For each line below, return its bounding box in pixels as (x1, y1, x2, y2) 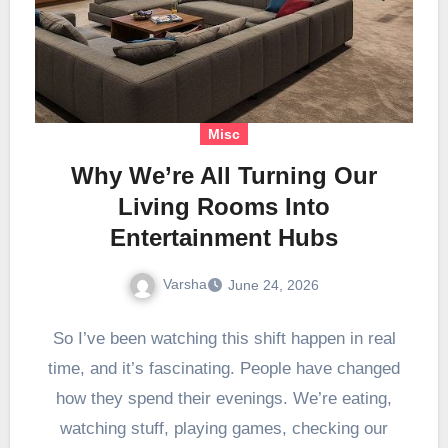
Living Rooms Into (118, 193, 330, 221)
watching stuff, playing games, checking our (60, 418, 388, 438)
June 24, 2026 (228, 277, 319, 294)
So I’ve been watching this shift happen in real (52, 328, 396, 348)
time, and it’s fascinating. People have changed (48, 358, 400, 378)
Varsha (163, 276, 207, 293)
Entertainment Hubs (110, 224, 338, 252)
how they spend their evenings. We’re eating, (56, 388, 392, 408)
